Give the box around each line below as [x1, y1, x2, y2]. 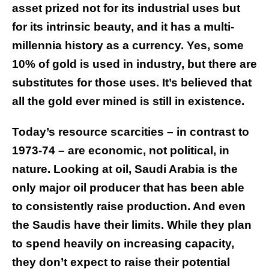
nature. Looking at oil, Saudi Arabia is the [12, 163, 238, 176]
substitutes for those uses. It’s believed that [12, 76, 252, 89]
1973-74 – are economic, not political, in [12, 144, 229, 157]
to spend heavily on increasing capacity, [12, 237, 234, 250]
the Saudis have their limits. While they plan [12, 219, 252, 232]
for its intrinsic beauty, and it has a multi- [12, 20, 234, 34]
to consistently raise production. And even [12, 200, 246, 213]
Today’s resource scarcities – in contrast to [12, 125, 249, 139]
